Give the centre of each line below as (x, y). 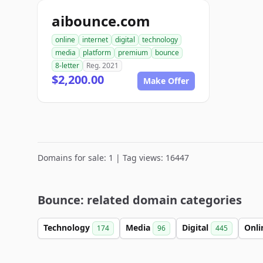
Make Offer (166, 81)
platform (97, 53)
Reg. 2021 (102, 65)
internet (95, 40)
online (65, 40)
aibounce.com (101, 21)
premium (133, 53)
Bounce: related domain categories (140, 200)
